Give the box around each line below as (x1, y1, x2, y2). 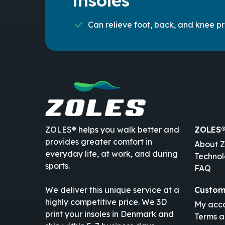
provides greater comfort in (45, 137, 153, 147)
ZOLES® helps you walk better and (45, 125, 180, 135)
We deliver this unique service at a (45, 185, 180, 195)
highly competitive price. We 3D (45, 197, 167, 207)
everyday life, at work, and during (45, 149, 178, 159)
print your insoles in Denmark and (45, 209, 174, 219)
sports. (45, 161, 70, 171)
